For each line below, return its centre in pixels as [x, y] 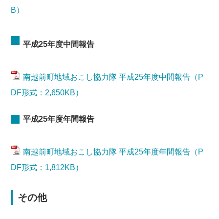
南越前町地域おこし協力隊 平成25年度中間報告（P [113, 77]
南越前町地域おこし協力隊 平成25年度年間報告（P [113, 152]
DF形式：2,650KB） [47, 93]
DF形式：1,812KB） [47, 167]
